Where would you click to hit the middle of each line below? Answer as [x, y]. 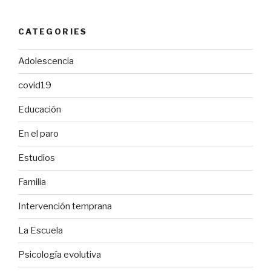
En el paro [38, 134]
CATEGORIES [53, 32]
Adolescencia [46, 61]
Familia [32, 182]
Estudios [37, 158]
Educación [40, 110]
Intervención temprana [65, 207]
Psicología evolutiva [60, 255]
